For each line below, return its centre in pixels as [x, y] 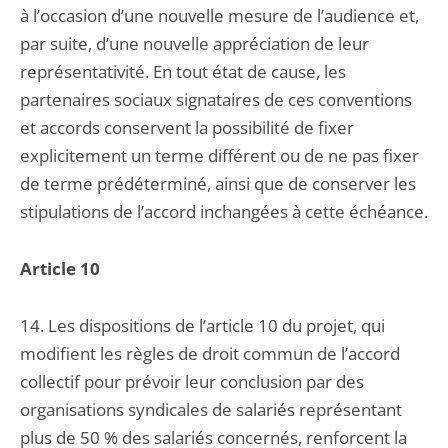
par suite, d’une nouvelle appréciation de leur [194, 43]
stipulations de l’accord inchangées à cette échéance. [224, 211]
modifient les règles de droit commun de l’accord [210, 353]
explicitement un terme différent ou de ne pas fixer [219, 155]
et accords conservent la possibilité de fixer [187, 127]
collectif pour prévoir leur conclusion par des [192, 381]
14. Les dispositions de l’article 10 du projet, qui [202, 325]
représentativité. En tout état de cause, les [183, 71]
